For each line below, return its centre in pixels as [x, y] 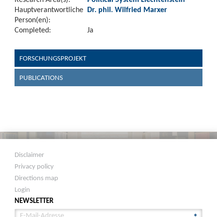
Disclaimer [30, 155]
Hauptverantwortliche [49, 9]
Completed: [33, 30]
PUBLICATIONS [41, 77]
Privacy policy [34, 166]
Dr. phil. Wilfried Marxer [127, 9]
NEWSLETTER [34, 201]
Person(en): [32, 20]
